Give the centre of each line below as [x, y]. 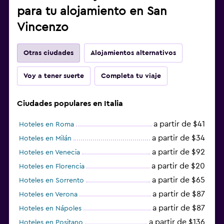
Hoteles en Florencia [52, 166]
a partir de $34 [178, 138]
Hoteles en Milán [45, 138]
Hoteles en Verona [48, 194]
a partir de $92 [178, 152]
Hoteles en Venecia [49, 152]
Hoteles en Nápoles [50, 208]
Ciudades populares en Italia [70, 103]
